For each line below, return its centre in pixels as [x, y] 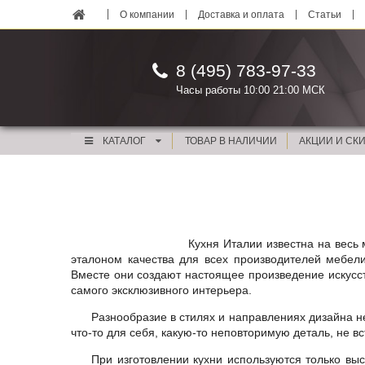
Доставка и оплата [241, 14]
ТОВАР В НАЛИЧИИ [231, 141]
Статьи [325, 14]
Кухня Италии [226, 244]
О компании [147, 14]
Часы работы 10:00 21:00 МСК [251, 90]
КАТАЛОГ [125, 141]
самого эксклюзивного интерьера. [161, 290]
